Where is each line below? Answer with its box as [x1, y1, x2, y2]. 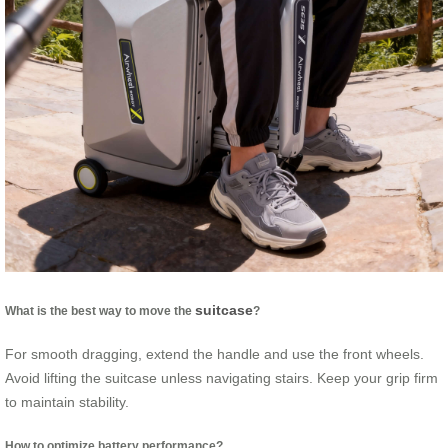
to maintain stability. [5, 394, 129, 411]
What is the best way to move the [5, 303, 195, 317]
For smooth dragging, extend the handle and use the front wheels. [5, 346, 424, 363]
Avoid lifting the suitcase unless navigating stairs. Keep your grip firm [5, 370, 438, 387]
